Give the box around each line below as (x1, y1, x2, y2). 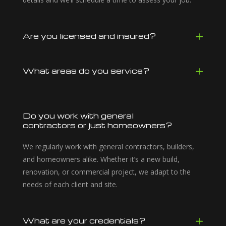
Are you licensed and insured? (22, 31, 156, 41)
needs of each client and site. (22, 180, 118, 190)
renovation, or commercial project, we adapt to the (22, 167, 191, 177)
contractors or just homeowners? (22, 120, 172, 131)
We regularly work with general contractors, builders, (22, 142, 194, 152)
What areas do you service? (22, 66, 149, 76)
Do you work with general (22, 110, 134, 121)
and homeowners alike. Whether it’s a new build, (22, 154, 180, 164)
